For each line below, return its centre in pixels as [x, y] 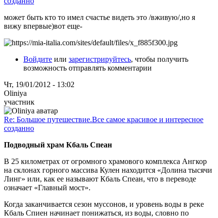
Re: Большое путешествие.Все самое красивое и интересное [104, 119]
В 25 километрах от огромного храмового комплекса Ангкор [105, 161]
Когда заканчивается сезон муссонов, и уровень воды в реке [104, 204]
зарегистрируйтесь [100, 59]
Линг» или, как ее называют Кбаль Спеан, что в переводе [100, 179]
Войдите [38, 59]
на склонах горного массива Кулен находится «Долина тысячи [108, 170]
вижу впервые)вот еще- [43, 26]
